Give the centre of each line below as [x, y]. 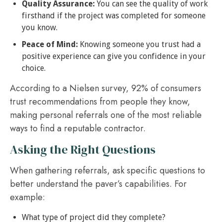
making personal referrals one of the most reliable [106, 115]
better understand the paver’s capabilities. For [98, 184]
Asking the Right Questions [83, 149]
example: [28, 197]
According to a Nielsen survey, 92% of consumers [106, 88]
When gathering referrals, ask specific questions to [108, 170]
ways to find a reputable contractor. [78, 128]
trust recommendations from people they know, [100, 102]
